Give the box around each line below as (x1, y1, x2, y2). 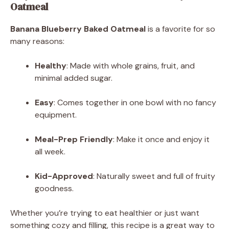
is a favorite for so (146, 23, 215, 34)
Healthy (35, 60, 66, 71)
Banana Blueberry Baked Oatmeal (10, 23, 146, 34)
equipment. (35, 109, 77, 120)
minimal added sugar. (35, 72, 112, 83)
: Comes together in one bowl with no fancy (54, 97, 216, 108)
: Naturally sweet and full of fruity (93, 170, 215, 181)
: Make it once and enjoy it (113, 133, 210, 145)
